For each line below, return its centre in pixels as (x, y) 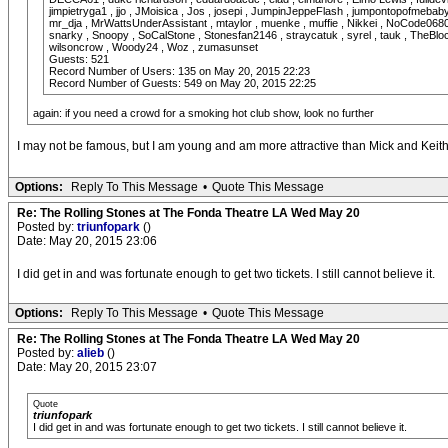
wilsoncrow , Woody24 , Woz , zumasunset (153, 47)
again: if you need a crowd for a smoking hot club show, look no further (203, 113)
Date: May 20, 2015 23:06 (87, 241)
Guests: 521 (79, 59)
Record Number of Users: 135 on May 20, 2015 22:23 (179, 71)
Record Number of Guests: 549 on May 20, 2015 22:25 (182, 83)
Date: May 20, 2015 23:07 (87, 367)
